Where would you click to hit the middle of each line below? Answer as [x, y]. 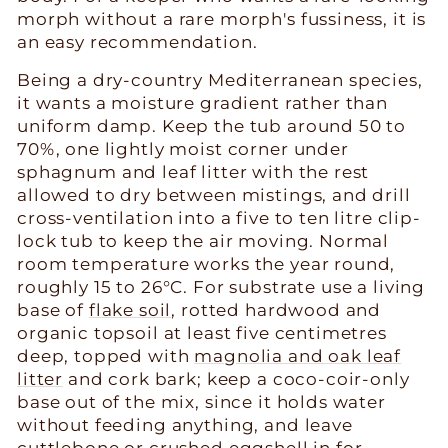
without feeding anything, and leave [185, 424]
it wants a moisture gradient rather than [203, 102]
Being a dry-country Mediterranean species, [220, 79]
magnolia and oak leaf [298, 355]
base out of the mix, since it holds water [201, 401]
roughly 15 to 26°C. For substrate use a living [221, 286]
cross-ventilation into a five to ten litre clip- [219, 217]
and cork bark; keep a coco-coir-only [236, 378]
